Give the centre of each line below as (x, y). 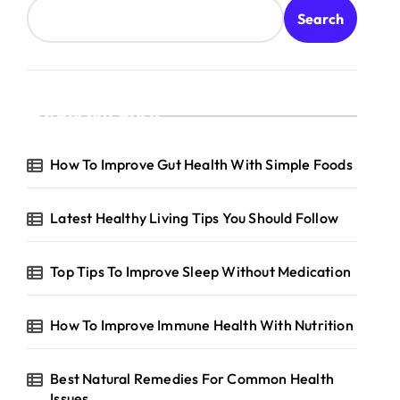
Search (321, 18)
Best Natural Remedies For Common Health (192, 379)
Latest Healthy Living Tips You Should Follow (195, 218)
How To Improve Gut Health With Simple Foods (201, 164)
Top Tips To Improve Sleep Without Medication (201, 271)
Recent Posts (109, 116)
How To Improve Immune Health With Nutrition (202, 325)
